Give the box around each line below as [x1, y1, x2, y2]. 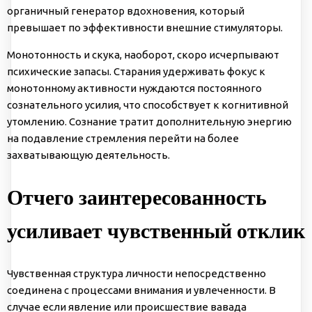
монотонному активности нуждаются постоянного [7, 82, 262, 95]
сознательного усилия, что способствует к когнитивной [7, 99, 288, 111]
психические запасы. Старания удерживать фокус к [7, 65, 265, 78]
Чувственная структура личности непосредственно [7, 267, 266, 280]
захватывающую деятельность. [7, 149, 170, 162]
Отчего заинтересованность [7, 185, 267, 211]
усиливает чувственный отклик [7, 218, 305, 244]
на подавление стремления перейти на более [7, 132, 239, 145]
